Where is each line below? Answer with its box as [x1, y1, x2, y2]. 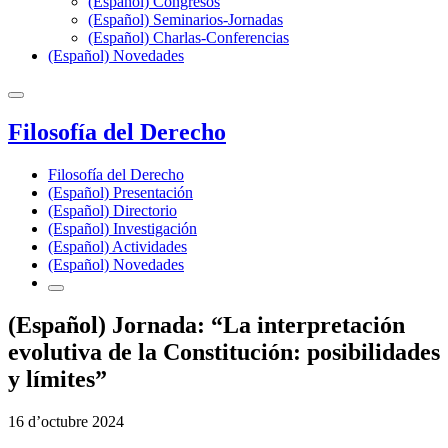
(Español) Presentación [48, 183, 193, 201]
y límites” [8, 365, 107, 392]
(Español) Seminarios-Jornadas [88, 11, 283, 28]
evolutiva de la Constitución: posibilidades [8, 338, 440, 365]
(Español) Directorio [48, 201, 177, 219]
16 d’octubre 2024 [8, 412, 124, 430]
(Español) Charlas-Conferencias [88, 29, 289, 46]
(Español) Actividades [48, 237, 187, 255]
